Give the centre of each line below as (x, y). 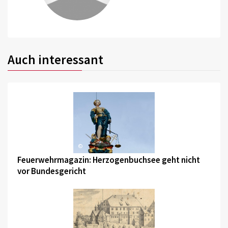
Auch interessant (55, 60)
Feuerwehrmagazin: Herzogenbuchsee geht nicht (108, 160)
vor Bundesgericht (51, 171)
